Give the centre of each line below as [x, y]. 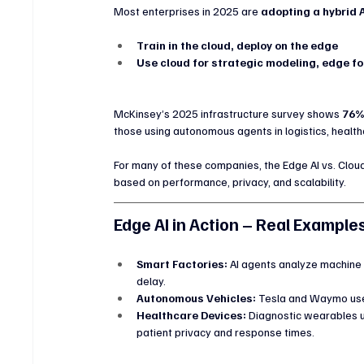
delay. [152, 280]
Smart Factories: [182, 263]
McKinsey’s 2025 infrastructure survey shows [228, 113]
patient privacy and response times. [226, 331]
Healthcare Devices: [192, 314]
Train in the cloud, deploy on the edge [238, 45]
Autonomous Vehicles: [197, 297]
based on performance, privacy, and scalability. [230, 181]
